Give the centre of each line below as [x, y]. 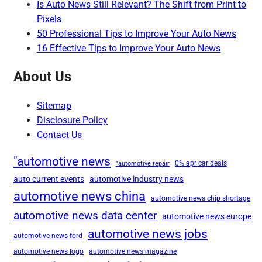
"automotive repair [143, 164]
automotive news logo [49, 252]
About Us [42, 77]
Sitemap [54, 106]
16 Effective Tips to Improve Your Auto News [129, 49]
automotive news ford [48, 236]
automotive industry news [137, 179]
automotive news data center [85, 216]
